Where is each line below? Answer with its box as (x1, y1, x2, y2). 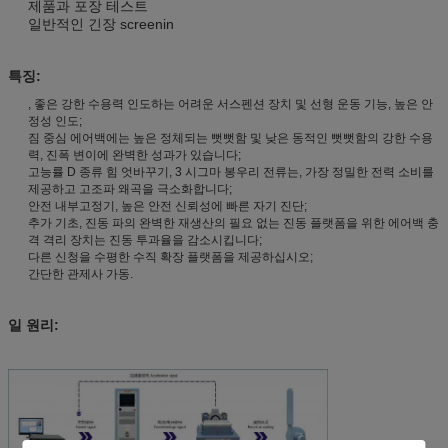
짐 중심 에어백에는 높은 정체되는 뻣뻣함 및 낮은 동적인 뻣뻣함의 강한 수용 (28, 130, 433, 145)
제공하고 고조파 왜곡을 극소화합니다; (28, 181, 232, 196)
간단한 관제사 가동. (28, 266, 133, 281)
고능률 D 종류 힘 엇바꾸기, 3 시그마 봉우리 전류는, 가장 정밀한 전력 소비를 (28, 164, 434, 179)
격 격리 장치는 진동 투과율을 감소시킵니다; (28, 232, 262, 247)
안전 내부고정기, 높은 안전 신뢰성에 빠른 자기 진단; (28, 198, 307, 213)
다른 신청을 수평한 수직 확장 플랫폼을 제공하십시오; (28, 249, 313, 264)
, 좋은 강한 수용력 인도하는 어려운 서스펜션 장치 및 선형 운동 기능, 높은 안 (28, 96, 433, 111)
